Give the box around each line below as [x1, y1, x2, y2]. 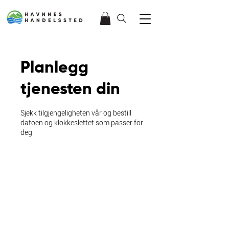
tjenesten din [20, 81, 120, 98]
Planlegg [20, 60, 88, 77]
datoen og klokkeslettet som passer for [20, 119, 143, 127]
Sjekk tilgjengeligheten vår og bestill [20, 109, 131, 118]
